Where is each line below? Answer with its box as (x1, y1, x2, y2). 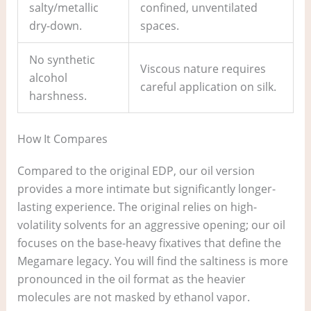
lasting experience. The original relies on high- (17, 199, 257, 215)
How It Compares (17, 131, 108, 147)
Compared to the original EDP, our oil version (17, 163, 255, 179)
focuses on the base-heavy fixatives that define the (17, 235, 281, 251)
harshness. (28, 88, 87, 104)
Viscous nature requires (140, 61, 266, 77)
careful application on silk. (140, 79, 276, 95)
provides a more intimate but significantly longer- (17, 181, 276, 197)
